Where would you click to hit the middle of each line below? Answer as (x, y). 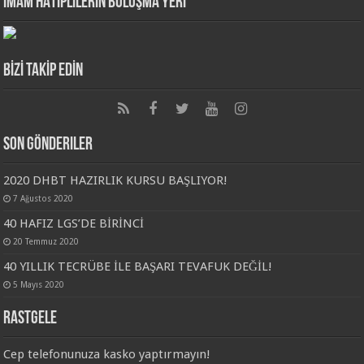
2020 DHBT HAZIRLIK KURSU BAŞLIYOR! (116, 181)
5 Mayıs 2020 (39, 285)
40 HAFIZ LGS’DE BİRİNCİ (74, 224)
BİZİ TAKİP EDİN (43, 71)
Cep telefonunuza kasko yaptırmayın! (107, 355)
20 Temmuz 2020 (46, 242)
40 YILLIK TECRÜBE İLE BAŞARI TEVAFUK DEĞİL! (138, 267)
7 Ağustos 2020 (43, 199)
